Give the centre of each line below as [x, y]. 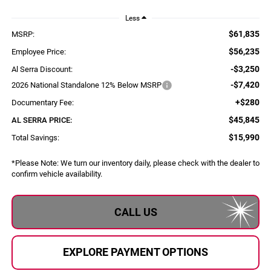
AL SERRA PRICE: [41, 120]
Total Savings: [35, 138]
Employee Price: [38, 52]
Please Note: [37, 163]
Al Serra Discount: [42, 70]
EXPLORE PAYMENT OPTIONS [135, 252]
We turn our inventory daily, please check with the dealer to [159, 163]
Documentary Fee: [42, 103]
